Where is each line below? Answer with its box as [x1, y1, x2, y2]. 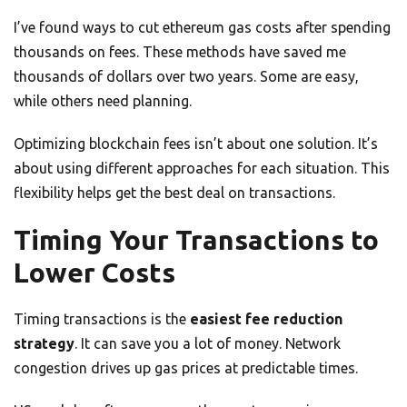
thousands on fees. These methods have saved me [14, 44, 346, 61]
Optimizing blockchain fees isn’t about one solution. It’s [14, 135, 378, 153]
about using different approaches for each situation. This [14, 160, 390, 177]
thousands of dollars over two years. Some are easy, [14, 68, 359, 85]
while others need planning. [14, 93, 192, 110]
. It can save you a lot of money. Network [74, 335, 341, 352]
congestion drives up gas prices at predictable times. [14, 360, 358, 377]
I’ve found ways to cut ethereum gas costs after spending [14, 19, 391, 36]
